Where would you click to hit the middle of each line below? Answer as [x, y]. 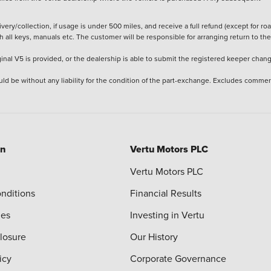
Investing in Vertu [167, 215]
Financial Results [165, 193]
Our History [154, 237]
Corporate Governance [178, 258]
